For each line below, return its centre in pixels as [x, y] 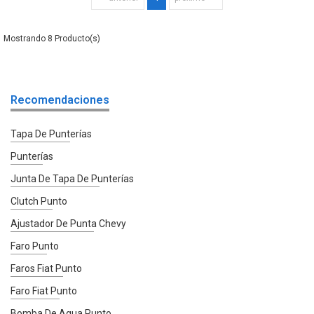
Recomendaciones [60, 100]
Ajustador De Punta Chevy [68, 223]
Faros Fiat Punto [46, 268]
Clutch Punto [39, 201]
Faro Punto [35, 246]
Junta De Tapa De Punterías [72, 178]
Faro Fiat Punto [44, 291]
